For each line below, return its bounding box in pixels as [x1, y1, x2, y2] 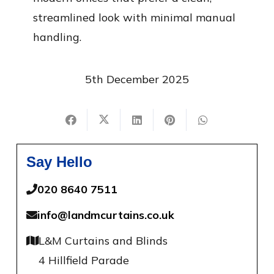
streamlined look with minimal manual [33, 10, 235, 24]
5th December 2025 [85, 72, 189, 86]
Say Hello [26, 154, 92, 171]
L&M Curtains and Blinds [39, 234, 168, 248]
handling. [33, 29, 81, 44]
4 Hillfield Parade [39, 253, 129, 268]
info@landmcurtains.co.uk [37, 208, 174, 223]
